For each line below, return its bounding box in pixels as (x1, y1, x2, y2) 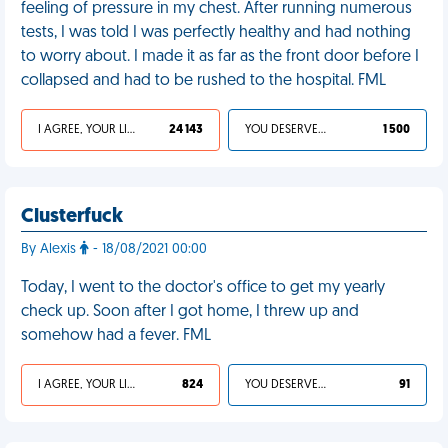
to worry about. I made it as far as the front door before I (21, 49, 419, 65)
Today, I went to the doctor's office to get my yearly (21, 280, 385, 296)
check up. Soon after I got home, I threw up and (21, 304, 359, 320)
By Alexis (21, 242, 80, 257)
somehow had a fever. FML (21, 328, 211, 344)
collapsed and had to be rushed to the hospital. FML (21, 73, 386, 89)
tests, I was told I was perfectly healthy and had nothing (21, 25, 411, 41)
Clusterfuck (21, 207, 123, 227)
